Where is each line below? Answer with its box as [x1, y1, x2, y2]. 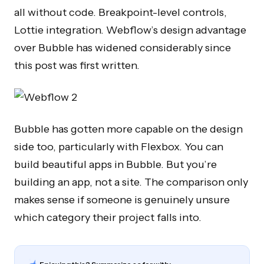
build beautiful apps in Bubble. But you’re [14, 158, 217, 171]
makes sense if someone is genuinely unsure [14, 193, 230, 206]
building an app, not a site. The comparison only [14, 176, 248, 189]
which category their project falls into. [14, 211, 202, 224]
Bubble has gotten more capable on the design [14, 123, 243, 136]
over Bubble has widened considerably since [14, 41, 231, 54]
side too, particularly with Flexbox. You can [14, 140, 223, 153]
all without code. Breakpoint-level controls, [14, 6, 227, 19]
